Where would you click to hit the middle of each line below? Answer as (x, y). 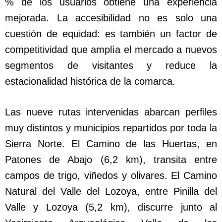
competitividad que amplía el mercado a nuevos (111, 50)
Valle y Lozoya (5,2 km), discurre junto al (111, 207)
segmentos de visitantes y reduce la (111, 66)
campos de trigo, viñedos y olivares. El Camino (111, 176)
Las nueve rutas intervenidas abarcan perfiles (111, 112)
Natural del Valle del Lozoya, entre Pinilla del (111, 192)
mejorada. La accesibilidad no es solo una (111, 18)
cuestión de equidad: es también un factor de (111, 34)
